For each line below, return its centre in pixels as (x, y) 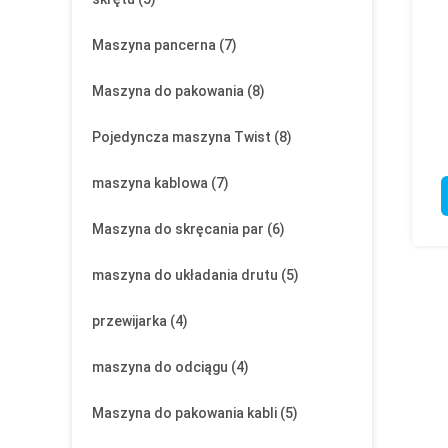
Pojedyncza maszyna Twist (181, 137)
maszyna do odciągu (160, 367)
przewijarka (129, 321)
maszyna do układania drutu (185, 275)
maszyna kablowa (150, 183)
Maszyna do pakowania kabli (184, 413)
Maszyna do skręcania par (178, 229)
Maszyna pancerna (154, 45)
